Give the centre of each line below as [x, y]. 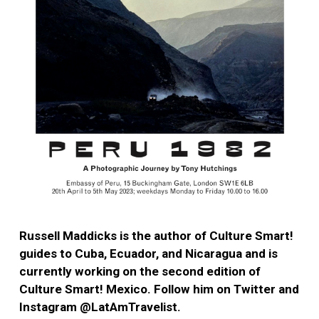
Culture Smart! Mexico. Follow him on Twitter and [159, 289]
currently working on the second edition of [140, 271]
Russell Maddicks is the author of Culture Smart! [156, 235]
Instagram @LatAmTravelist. [100, 307]
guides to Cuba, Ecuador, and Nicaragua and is [148, 253]
